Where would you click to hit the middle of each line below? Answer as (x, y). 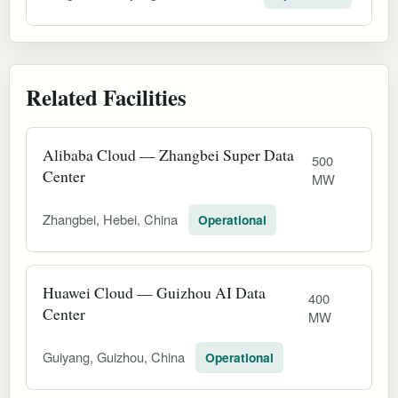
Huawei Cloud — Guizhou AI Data (154, 292)
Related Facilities (106, 96)
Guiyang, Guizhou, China (115, 356)
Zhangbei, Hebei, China (112, 219)
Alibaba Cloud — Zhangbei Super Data (168, 154)
